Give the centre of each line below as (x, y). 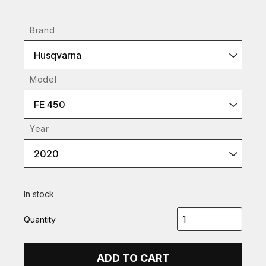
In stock (39, 194)
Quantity (40, 219)
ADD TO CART (133, 258)
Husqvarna (58, 55)
